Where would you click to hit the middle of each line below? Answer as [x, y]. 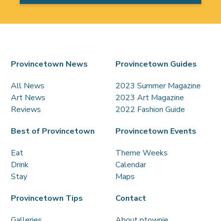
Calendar [131, 165]
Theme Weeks [142, 153]
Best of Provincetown [53, 131]
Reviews [26, 110]
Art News [28, 98]
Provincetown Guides [156, 64]
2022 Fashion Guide [150, 110]
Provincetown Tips [47, 199]
